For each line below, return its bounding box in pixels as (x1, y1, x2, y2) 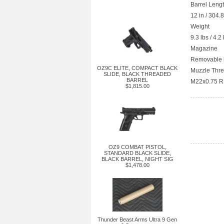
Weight (190, 23, 209, 30)
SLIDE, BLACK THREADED (103, 71, 171, 77)
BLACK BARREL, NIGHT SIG (101, 156, 173, 162)
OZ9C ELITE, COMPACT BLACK (97, 65, 177, 71)
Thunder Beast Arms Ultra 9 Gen (97, 216, 177, 222)
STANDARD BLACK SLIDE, (103, 150, 171, 156)
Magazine (190, 45, 217, 52)
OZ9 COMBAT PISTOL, (108, 144, 166, 150)
